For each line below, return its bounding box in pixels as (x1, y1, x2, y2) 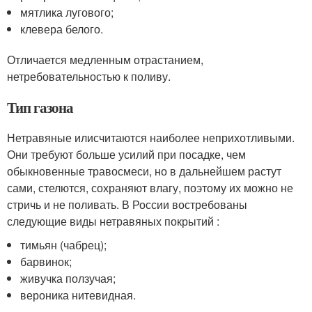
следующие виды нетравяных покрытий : (7, 212, 219, 229)
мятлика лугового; (20, 3, 114, 20)
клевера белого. (20, 20, 104, 37)
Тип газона (7, 96, 73, 118)
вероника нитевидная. (20, 286, 136, 303)
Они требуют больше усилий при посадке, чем (7, 146, 246, 162)
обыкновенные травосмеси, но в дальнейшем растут (7, 162, 281, 179)
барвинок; (20, 253, 72, 270)
